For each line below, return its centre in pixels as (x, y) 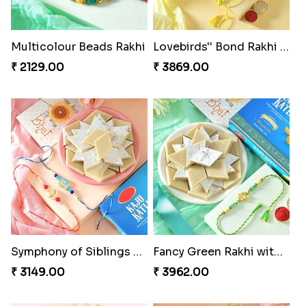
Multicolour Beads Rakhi (78, 47)
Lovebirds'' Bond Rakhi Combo (284, 47)
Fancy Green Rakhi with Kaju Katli (278, 252)
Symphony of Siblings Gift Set (137, 252)
